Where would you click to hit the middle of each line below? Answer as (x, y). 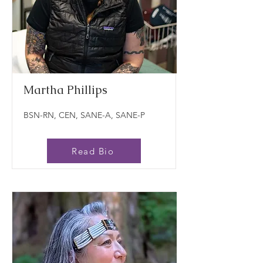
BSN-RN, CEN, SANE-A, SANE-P (84, 115)
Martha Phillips (65, 90)
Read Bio (93, 151)
